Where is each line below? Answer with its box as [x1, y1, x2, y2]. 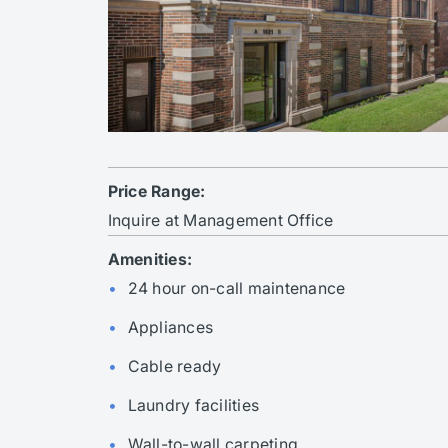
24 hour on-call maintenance [127, 278, 346, 298]
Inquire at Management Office [107, 210, 334, 230]
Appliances [127, 317, 214, 337]
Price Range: [107, 181, 206, 201]
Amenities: [107, 249, 193, 269]
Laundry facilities [127, 395, 260, 415]
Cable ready [127, 356, 222, 376]
